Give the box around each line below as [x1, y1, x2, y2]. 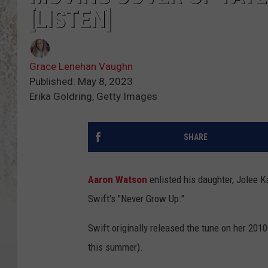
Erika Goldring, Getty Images [29, 90, 157, 103]
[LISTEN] [29, 5, 112, 34]
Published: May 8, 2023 [29, 75, 133, 88]
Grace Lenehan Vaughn [29, 60, 133, 73]
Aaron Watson [88, 173, 147, 186]
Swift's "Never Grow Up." [88, 193, 184, 205]
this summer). [88, 241, 143, 254]
